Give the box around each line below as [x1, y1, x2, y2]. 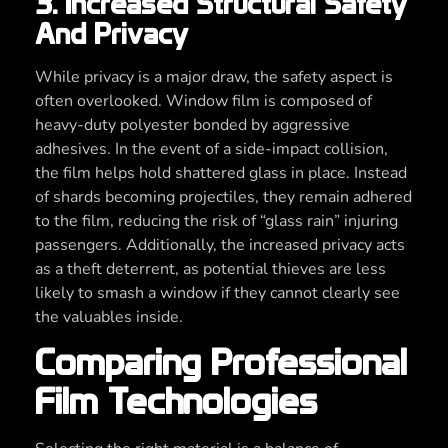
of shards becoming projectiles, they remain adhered [35, 185, 412, 208]
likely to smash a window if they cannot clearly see [35, 281, 400, 304]
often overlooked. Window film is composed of [35, 89, 372, 112]
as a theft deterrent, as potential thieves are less [35, 257, 386, 280]
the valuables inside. [35, 305, 183, 328]
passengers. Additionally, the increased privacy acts [35, 233, 405, 256]
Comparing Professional [35, 340, 407, 385]
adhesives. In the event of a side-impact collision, [35, 137, 388, 160]
